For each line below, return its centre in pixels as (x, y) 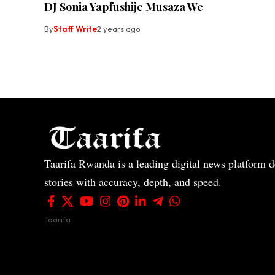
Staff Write (75, 29)
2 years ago (119, 29)
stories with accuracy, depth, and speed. (133, 181)
